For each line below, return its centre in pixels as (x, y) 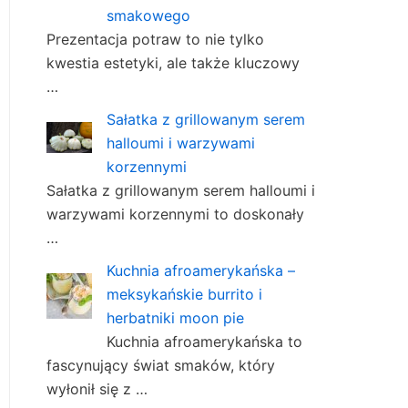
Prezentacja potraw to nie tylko (155, 40)
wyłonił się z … (97, 389)
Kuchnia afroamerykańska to (204, 342)
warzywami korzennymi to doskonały (175, 214)
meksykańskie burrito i (184, 295)
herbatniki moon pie (175, 318)
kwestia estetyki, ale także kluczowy (173, 63)
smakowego (148, 16)
